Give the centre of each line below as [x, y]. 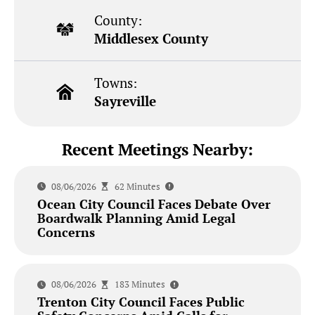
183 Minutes [140, 284]
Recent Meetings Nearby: [157, 149]
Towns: [116, 82]
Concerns [66, 232]
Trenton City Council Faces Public [141, 302]
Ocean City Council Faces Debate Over [154, 204]
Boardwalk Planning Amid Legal [136, 218]
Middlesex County [152, 38]
